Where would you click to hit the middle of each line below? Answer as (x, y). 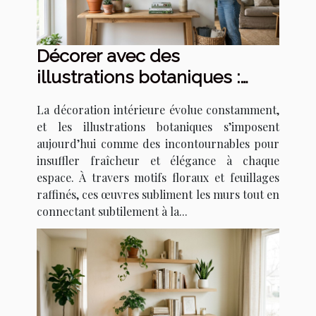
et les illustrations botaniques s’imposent (158, 127)
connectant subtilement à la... (112, 212)
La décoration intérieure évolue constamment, (158, 110)
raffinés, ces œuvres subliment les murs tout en (158, 195)
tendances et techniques (139, 98)
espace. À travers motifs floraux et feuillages (158, 178)
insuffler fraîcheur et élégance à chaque (158, 161)
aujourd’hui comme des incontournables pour (158, 144)
